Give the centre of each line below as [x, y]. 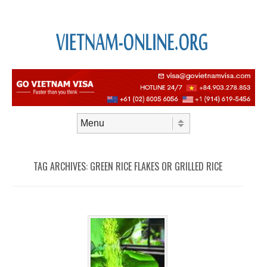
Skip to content [36, 137]
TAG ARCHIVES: [61, 167]
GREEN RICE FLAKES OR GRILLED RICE [156, 167]
